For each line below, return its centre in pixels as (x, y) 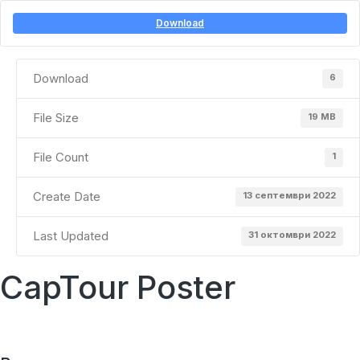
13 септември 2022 (289, 195)
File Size (56, 118)
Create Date (67, 196)
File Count (61, 157)
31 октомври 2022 (292, 234)
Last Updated (71, 236)
